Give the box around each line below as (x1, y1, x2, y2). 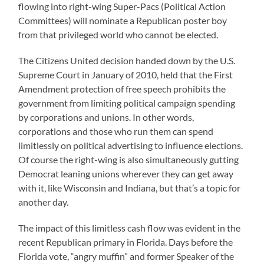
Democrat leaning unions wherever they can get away (18, 167, 234, 179)
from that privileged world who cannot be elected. (18, 28, 219, 40)
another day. (18, 196, 69, 207)
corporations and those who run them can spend (18, 125, 214, 137)
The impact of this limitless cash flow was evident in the (18, 222, 241, 233)
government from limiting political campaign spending (18, 97, 236, 108)
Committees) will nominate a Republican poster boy (18, 14, 227, 26)
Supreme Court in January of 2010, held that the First (18, 68, 233, 80)
